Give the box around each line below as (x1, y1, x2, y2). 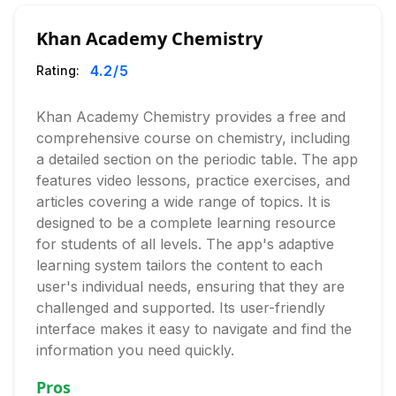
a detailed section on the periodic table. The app (36, 150, 358, 168)
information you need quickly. (36, 341, 234, 359)
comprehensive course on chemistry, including (36, 129, 350, 147)
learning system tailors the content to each (36, 256, 323, 274)
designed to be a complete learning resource (36, 214, 336, 232)
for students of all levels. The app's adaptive (36, 235, 334, 253)
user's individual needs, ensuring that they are (36, 278, 345, 295)
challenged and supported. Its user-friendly (36, 299, 325, 316)
